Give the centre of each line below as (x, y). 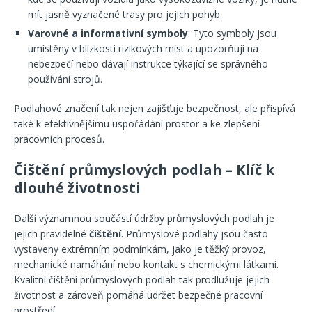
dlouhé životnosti (77, 188)
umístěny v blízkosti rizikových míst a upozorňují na (143, 48)
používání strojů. (65, 79)
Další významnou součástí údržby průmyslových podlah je (144, 218)
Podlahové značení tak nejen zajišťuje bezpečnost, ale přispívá (155, 108)
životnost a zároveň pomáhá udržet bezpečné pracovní (138, 295)
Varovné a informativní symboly (108, 33)
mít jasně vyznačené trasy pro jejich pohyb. (125, 14)
